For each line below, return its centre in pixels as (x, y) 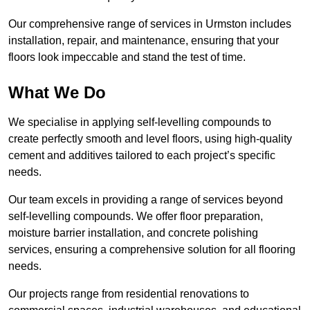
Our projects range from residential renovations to (129, 294)
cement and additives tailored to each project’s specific (142, 156)
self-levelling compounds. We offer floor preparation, (136, 217)
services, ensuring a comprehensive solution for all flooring (152, 250)
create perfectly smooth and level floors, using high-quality (150, 139)
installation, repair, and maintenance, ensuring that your (144, 41)
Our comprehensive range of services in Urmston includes (150, 24)
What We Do (57, 93)
